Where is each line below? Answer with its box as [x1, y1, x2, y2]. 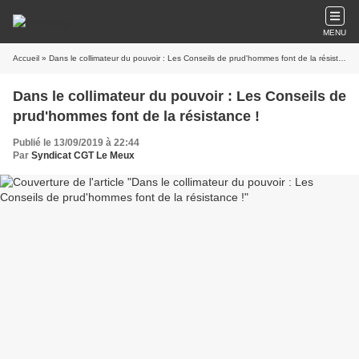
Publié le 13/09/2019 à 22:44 [13, 137, 139, 148]
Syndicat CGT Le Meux [31, 150, 135, 161]
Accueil [13, 54, 39, 63]
